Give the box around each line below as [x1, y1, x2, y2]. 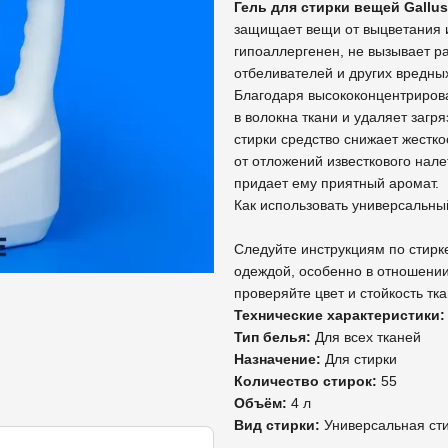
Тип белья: [234, 329, 315, 345]
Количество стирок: [234, 373, 381, 389]
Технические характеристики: [234, 307, 445, 323]
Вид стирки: [234, 417, 324, 433]
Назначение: [234, 351, 325, 367]
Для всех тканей [315, 329, 421, 345]
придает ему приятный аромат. [234, 175, 439, 191]
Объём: [234, 395, 291, 411]
